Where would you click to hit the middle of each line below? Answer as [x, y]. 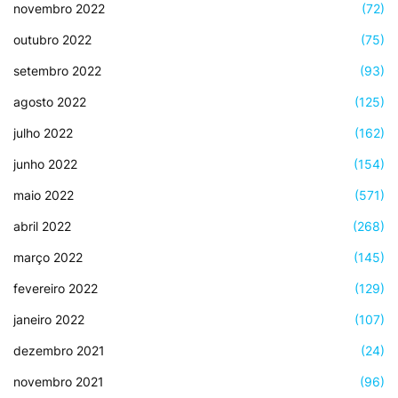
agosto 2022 [50, 101]
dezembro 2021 [59, 350]
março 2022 [48, 257]
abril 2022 [42, 226]
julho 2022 [43, 132]
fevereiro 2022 [56, 288]
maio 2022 [44, 195]
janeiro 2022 [49, 319]
